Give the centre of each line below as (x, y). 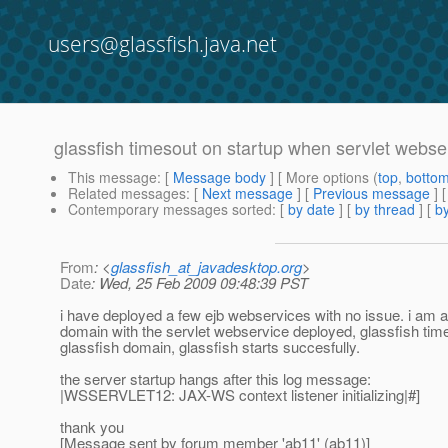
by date (311, 209)
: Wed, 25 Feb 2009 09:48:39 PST (199, 283)
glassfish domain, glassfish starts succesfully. (210, 347)
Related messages (127, 193)
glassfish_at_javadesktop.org (206, 267)
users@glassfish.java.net (162, 44)
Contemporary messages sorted (170, 209)
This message (112, 177)
